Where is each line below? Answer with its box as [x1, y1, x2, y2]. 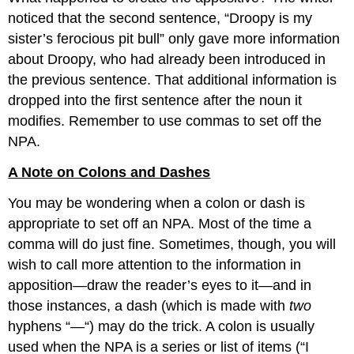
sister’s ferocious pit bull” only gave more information [8, 31, 341, 47]
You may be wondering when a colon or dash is [8, 194, 306, 211]
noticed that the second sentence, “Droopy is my [8, 10, 313, 27]
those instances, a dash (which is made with [8, 297, 290, 314]
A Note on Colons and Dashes [8, 164, 211, 181]
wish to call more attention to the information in [8, 256, 302, 273]
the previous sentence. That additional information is [8, 72, 337, 88]
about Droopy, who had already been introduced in [8, 51, 326, 68]
